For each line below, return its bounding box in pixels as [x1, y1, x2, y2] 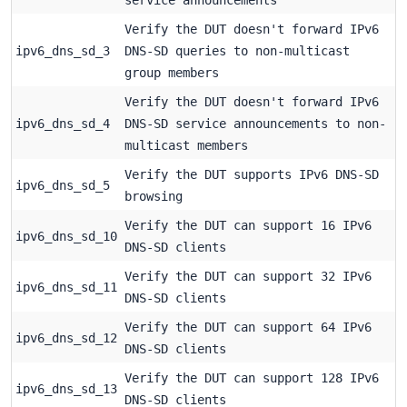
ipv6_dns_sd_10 [15, 228, 117, 243]
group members [124, 65, 219, 80]
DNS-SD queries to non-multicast [124, 43, 350, 58]
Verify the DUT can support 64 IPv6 [124, 319, 372, 334]
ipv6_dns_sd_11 [15, 279, 117, 294]
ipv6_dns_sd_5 [15, 177, 110, 193]
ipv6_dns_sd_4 [15, 115, 110, 131]
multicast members [124, 137, 248, 153]
